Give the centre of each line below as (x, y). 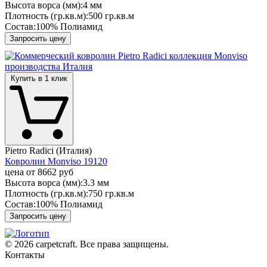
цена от (21, 172)
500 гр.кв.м (111, 15)
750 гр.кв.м (111, 193)
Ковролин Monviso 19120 (56, 161)
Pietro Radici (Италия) (48, 150)
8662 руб (55, 172)
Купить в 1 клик (39, 78)
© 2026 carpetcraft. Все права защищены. (87, 244)
